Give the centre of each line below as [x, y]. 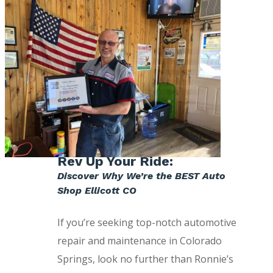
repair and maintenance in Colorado [139, 241]
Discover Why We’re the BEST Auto [141, 176]
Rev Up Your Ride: [115, 161]
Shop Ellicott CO [97, 191]
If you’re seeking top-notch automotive [147, 223]
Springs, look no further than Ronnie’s [145, 259]
